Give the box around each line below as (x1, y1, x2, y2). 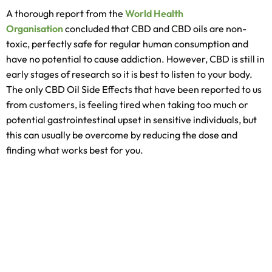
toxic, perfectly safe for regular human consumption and (6, 38, 248, 50)
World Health (125, 7, 183, 19)
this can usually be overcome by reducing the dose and (6, 129, 237, 141)
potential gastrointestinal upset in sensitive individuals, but (6, 114, 257, 126)
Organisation (6, 22, 63, 35)
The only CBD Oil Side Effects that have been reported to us (6, 83, 262, 95)
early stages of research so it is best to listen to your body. (6, 68, 253, 80)
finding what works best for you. (6, 144, 143, 156)
